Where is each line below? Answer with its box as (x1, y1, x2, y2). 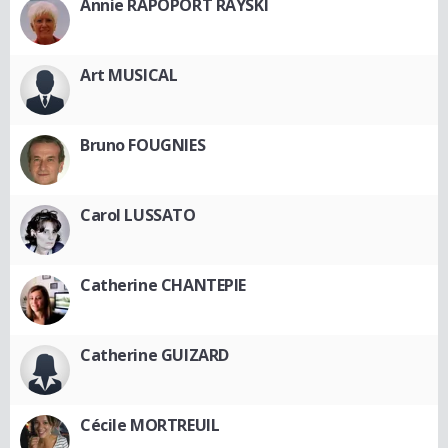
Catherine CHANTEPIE (80, 274, 247, 296)
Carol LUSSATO (80, 204, 196, 226)
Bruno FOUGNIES (80, 134, 206, 156)
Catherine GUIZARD (80, 344, 229, 366)
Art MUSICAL (80, 64, 178, 86)
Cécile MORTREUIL (80, 414, 220, 436)
